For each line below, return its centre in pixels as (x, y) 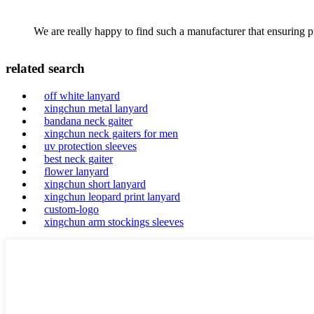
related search (45, 69)
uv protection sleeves (90, 146)
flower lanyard (76, 171)
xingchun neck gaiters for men (111, 134)
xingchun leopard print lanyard (112, 197)
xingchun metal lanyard (96, 108)
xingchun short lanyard (95, 184)
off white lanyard (82, 96)
